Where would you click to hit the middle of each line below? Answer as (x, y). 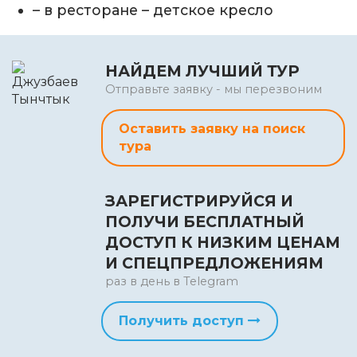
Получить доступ (183, 320)
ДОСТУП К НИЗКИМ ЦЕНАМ (223, 242)
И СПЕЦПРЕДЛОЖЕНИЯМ (214, 263)
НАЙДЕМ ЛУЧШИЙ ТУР (202, 71)
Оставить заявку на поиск (212, 128)
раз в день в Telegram (172, 281)
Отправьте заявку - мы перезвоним (214, 89)
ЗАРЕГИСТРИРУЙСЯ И (199, 200)
